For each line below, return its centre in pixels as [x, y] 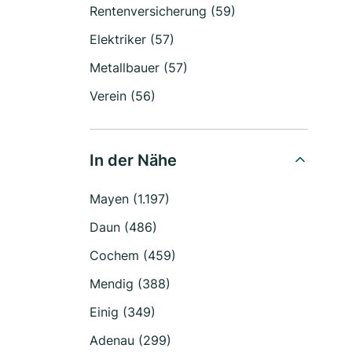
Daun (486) [123, 227]
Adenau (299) [130, 340]
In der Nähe [133, 160]
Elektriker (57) [132, 39]
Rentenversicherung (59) [163, 11]
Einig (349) [123, 312]
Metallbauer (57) [139, 68]
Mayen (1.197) [130, 199]
